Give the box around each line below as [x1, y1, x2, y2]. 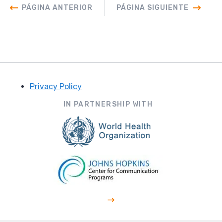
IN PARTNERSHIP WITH [63, 100, 153, 109]
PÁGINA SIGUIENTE [116, 3, 189, 12]
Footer [10, 92, 49, 106]
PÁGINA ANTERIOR [22, 3, 93, 12]
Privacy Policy [30, 82, 82, 91]
